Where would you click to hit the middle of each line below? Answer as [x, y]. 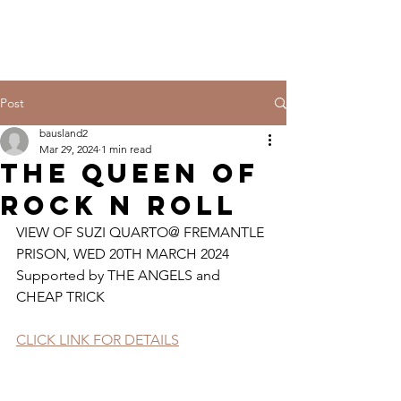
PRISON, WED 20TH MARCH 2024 [124, 254]
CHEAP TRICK [60, 297]
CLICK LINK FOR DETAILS [98, 340]
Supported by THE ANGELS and [120, 275]
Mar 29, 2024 [69, 149]
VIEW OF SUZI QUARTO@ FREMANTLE [142, 232]
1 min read [126, 149]
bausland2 [64, 133]
